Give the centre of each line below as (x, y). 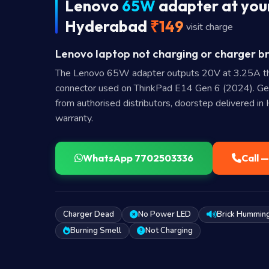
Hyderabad (107, 26)
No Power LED (165, 214)
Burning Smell (96, 230)
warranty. (74, 118)
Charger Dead (89, 214)
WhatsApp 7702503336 (138, 158)
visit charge (210, 27)
